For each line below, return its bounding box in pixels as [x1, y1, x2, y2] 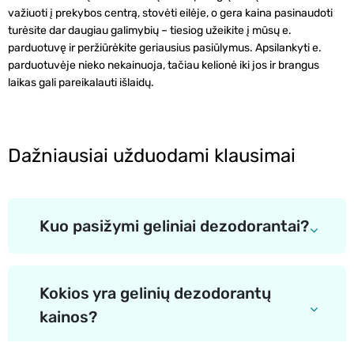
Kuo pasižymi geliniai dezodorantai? [40, 217, 309, 235]
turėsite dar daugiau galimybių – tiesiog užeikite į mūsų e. [8, 24, 292, 37]
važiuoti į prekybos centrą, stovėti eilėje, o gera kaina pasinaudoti [8, 6, 333, 20]
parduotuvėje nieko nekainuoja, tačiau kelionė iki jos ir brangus [8, 58, 319, 72]
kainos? [40, 307, 97, 326]
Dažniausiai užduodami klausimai [8, 145, 296, 167]
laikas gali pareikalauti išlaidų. [8, 76, 154, 89]
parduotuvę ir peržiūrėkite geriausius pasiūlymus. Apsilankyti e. [8, 41, 322, 55]
